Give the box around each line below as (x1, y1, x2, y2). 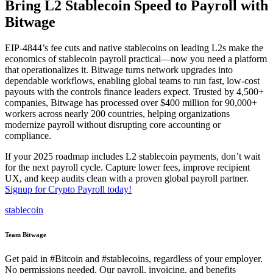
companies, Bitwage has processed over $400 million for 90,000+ (5, 97, 257, 108)
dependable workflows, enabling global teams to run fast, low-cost (5, 76, 260, 87)
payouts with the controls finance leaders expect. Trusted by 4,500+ (5, 87, 264, 97)
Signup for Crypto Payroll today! (5, 184, 132, 195)
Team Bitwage (5, 231, 46, 239)
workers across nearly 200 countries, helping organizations (5, 108, 230, 119)
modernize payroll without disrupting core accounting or (5, 119, 221, 130)
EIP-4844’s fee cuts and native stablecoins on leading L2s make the (5, 43, 263, 54)
